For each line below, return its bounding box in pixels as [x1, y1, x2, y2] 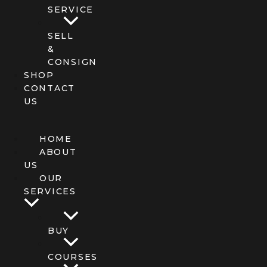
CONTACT [24, 82, 75, 94]
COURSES [48, 251, 98, 262]
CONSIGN [48, 56, 97, 67]
